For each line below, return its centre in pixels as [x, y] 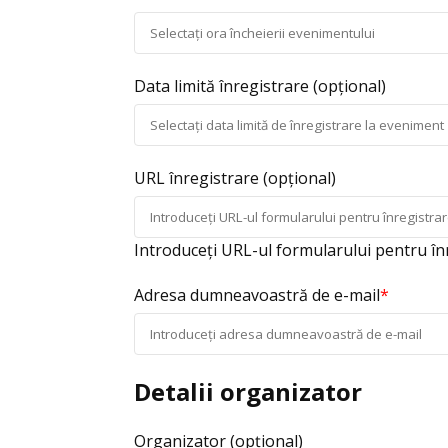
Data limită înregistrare [224, 85]
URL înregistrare [199, 177]
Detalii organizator [248, 391]
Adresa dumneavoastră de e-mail [257, 294]
